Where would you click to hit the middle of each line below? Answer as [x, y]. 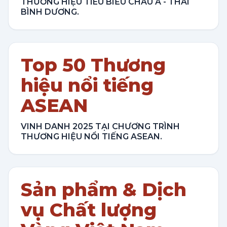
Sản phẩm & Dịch [104, 190]
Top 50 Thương [93, 65]
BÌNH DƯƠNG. [50, 12]
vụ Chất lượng [89, 210]
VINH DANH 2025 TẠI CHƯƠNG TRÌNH [100, 126]
